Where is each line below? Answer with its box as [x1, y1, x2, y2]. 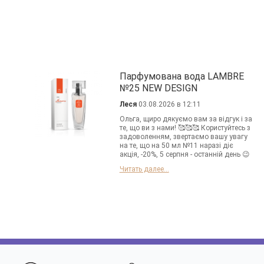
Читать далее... [119, 165, 169, 174]
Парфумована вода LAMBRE [119, 71, 244, 82]
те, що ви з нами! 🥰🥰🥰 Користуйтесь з [119, 124, 250, 133]
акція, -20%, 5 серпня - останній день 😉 [119, 150, 250, 159]
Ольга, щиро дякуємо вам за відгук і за [119, 115, 252, 124]
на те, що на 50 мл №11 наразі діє [119, 141, 233, 150]
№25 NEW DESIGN [119, 82, 197, 94]
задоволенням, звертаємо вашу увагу [119, 133, 247, 141]
